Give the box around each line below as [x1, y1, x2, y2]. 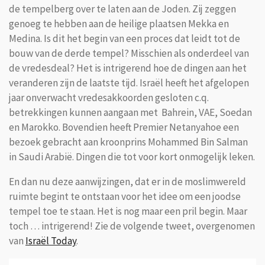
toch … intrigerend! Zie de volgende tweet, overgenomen [9, 219, 255, 233]
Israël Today [25, 234, 76, 248]
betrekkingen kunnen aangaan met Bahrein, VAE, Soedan [9, 105, 252, 119]
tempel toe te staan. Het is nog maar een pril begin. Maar [9, 205, 247, 218]
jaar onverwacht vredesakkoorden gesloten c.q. [9, 91, 209, 104]
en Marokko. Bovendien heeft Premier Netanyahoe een [9, 120, 239, 134]
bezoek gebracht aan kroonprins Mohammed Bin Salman [9, 135, 248, 148]
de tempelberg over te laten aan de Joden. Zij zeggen [9, 2, 236, 15]
